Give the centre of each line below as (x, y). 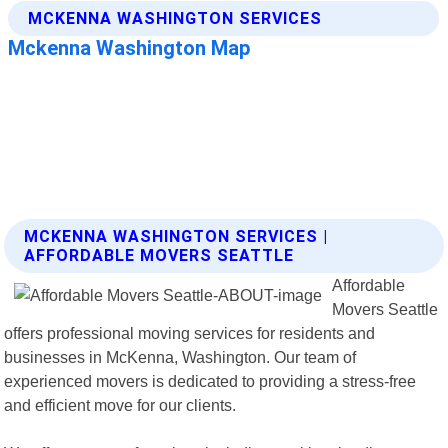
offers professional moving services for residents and (190, 332)
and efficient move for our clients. (120, 404)
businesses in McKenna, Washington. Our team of (180, 356)
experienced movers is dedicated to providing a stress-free (210, 380)
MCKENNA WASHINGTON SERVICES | (176, 236)
